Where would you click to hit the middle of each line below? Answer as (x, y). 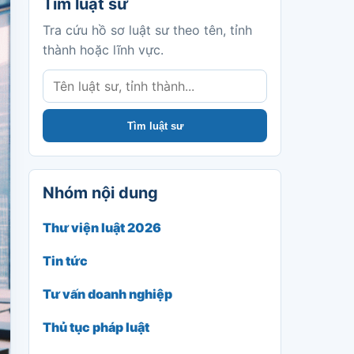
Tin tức (65, 261)
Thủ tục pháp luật (96, 327)
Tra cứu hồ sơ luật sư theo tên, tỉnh (147, 30)
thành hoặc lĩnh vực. (103, 50)
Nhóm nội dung (100, 193)
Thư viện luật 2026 (102, 228)
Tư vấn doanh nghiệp (107, 294)
